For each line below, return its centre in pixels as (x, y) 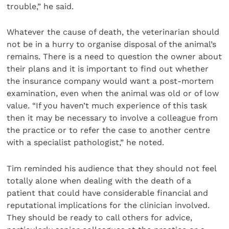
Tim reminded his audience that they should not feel (112, 168)
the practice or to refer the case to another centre (109, 130)
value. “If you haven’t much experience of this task (107, 106)
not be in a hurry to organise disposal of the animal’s (112, 44)
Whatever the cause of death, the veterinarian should (113, 32)
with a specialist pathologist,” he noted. (86, 143)
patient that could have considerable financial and (108, 193)
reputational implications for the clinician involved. (108, 205)
